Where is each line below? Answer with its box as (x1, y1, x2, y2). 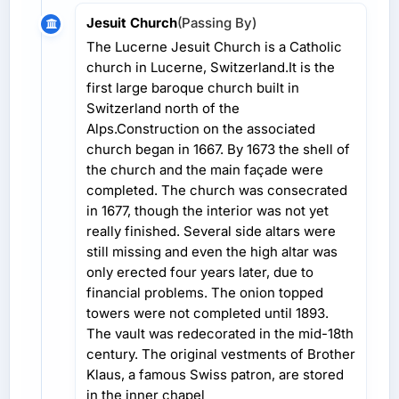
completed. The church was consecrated (86, 181, 347, 199)
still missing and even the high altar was (86, 242, 338, 260)
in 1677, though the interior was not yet (86, 201, 329, 219)
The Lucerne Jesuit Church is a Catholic (86, 37, 342, 55)
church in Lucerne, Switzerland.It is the (86, 58, 335, 76)
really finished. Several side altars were (86, 222, 336, 240)
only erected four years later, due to (86, 263, 313, 281)
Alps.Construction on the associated (86, 119, 315, 137)
